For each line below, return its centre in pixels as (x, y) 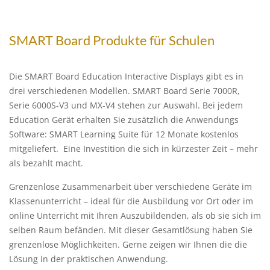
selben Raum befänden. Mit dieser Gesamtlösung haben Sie (131, 230)
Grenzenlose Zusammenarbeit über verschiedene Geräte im (130, 187)
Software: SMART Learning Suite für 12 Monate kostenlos (124, 134)
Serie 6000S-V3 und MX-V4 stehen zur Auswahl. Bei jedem (126, 105)
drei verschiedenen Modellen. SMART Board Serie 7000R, (124, 91)
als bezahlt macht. (46, 163)
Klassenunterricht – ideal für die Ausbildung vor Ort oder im (131, 201)
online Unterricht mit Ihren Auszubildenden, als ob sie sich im (135, 215)
